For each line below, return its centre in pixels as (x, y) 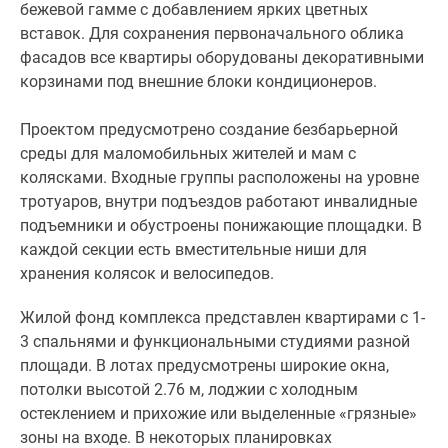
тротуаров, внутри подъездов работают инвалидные (218, 201)
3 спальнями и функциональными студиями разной (215, 341)
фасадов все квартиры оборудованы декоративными (222, 57)
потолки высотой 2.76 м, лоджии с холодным (189, 389)
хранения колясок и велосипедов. (147, 273)
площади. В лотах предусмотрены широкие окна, (204, 365)
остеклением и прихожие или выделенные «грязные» (218, 413)
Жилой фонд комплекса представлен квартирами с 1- (222, 317)
